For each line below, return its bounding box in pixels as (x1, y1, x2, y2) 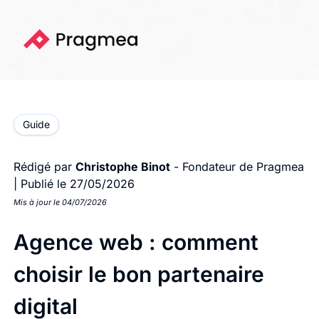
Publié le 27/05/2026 (20, 177, 135, 191)
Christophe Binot (75, 159, 170, 174)
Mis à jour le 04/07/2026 (13, 197, 107, 207)
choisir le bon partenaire (13, 261, 264, 287)
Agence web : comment (13, 229, 258, 255)
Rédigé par (13, 159, 75, 174)
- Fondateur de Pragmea (169, 159, 304, 174)
